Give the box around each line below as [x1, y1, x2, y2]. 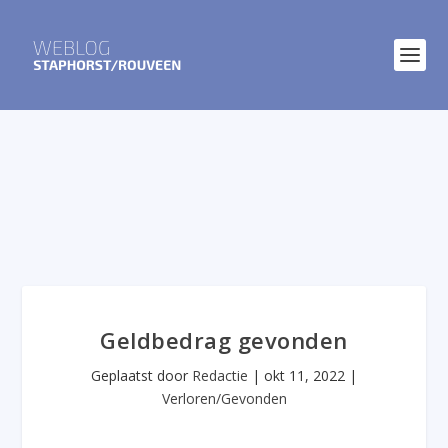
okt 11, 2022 [264, 366, 345, 385]
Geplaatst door [91, 366, 192, 385]
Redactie [192, 366, 248, 385]
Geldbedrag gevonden [100, 325, 348, 355]
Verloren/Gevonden [161, 389, 287, 408]
